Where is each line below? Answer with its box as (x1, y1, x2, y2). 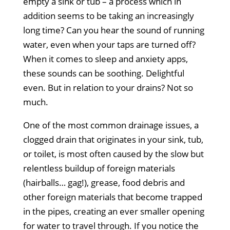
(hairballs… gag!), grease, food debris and (23, 176, 185, 188)
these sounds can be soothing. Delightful (23, 67, 184, 79)
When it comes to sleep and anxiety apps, (23, 52, 188, 65)
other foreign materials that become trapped (23, 190, 202, 203)
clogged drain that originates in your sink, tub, (23, 133, 203, 145)
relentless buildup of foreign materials (23, 162, 175, 174)
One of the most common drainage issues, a (23, 119, 199, 131)
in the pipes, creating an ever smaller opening (23, 205, 204, 217)
